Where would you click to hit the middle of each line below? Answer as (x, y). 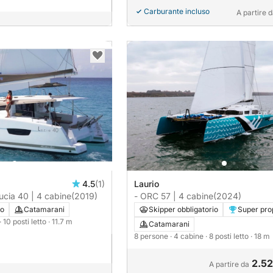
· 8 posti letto (228, 236)
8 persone (152, 236)
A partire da (229, 264)
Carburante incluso (177, 11)
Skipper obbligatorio (183, 209)
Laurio (147, 183)
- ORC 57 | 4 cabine (174, 196)
